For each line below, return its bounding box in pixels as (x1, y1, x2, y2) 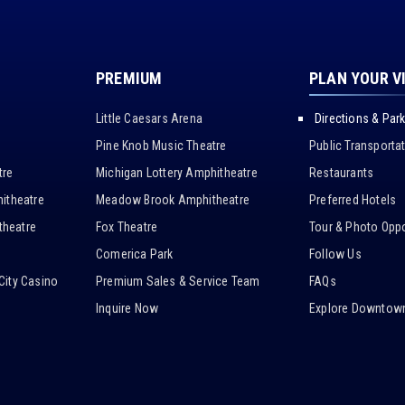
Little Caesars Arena (96, 111, 202, 127)
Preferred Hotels (309, 193, 397, 208)
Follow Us (309, 247, 362, 262)
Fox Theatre (96, 220, 158, 235)
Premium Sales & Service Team (96, 274, 260, 289)
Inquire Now (96, 301, 159, 316)
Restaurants (309, 165, 374, 181)
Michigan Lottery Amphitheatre (96, 165, 258, 181)
